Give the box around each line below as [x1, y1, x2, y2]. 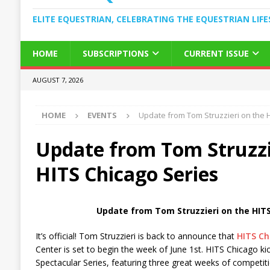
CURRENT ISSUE [183, 47, 249, 59]
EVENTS [87, 109, 117, 121]
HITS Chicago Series [35, 160, 218, 187]
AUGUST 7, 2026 [32, 75, 83, 84]
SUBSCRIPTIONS [82, 47, 149, 59]
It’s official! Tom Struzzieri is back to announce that [35, 230, 237, 242]
